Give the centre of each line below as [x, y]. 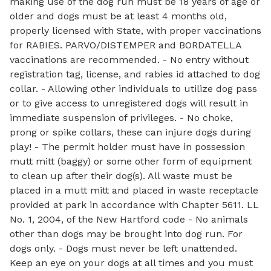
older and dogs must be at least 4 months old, [118, 16]
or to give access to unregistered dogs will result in [129, 103]
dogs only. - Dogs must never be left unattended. [123, 248]
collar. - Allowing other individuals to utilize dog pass [133, 89]
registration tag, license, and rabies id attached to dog [135, 74]
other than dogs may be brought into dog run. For [126, 234]
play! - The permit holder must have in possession [127, 147]
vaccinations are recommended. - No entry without [129, 60]
